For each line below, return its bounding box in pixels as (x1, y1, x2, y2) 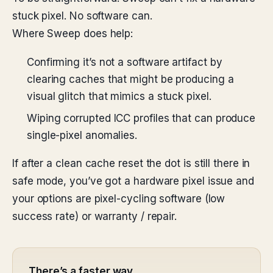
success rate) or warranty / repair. (12, 210, 177, 222)
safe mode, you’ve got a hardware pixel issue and (12, 175, 254, 187)
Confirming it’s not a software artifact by (27, 56, 222, 68)
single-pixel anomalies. (27, 129, 138, 141)
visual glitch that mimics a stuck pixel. (27, 90, 211, 102)
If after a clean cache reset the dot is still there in (12, 157, 250, 169)
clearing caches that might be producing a (27, 73, 234, 85)
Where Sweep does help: (12, 27, 133, 40)
